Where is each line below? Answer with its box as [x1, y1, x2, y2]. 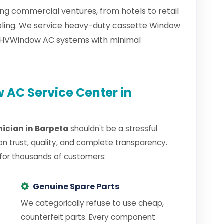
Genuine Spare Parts [33, 181, 119, 192]
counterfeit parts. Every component [21, 212, 155, 222]
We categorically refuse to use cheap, [21, 198, 164, 208]
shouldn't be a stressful [68, 123, 157, 134]
